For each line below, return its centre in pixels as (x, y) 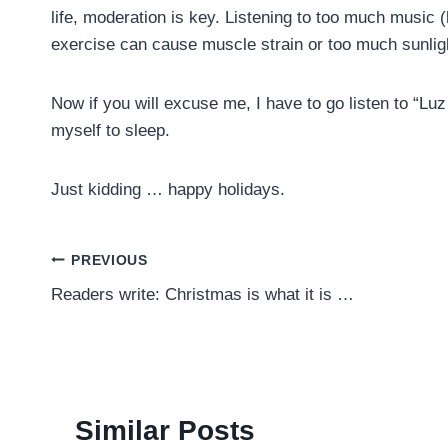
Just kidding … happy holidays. (168, 190)
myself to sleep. (110, 131)
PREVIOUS (109, 260)
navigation (120, 307)
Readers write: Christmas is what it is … (202, 295)
